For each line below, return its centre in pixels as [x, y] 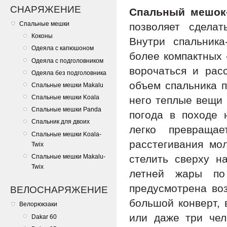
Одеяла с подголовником [67, 61]
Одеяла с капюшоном [63, 48]
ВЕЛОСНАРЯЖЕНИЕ [59, 190]
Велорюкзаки [38, 204]
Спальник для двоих [61, 122]
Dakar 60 [44, 217]
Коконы [42, 36]
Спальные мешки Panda [66, 110]
